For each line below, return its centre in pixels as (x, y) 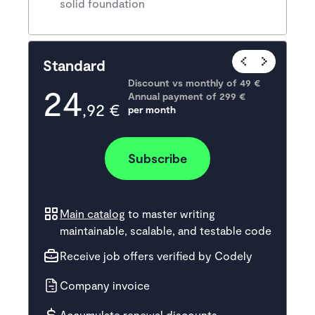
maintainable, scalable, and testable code (166, 230)
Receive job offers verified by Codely (156, 255)
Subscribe (157, 158)
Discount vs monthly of (184, 82)
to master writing (170, 213)
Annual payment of (172, 96)
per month (152, 109)
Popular (271, 61)
